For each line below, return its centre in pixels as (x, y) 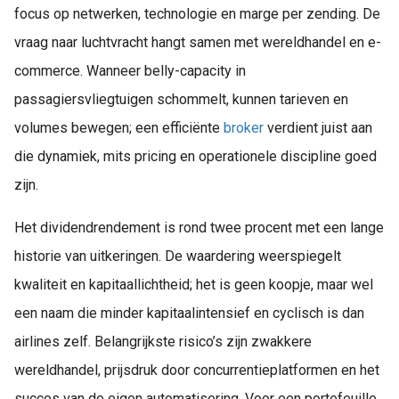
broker (244, 128)
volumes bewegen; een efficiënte (119, 128)
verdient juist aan (318, 128)
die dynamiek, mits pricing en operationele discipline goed (195, 157)
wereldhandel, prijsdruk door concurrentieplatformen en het (197, 370)
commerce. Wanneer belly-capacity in (130, 71)
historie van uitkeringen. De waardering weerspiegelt (178, 256)
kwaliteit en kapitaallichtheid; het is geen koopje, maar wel (194, 285)
